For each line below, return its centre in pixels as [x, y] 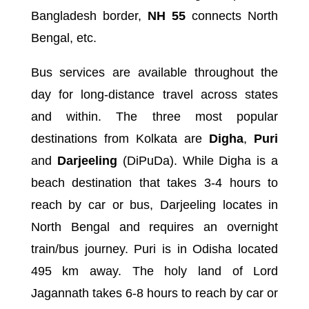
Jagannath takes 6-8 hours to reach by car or [154, 293]
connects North [232, 16]
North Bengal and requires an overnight [154, 227]
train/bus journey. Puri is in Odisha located [154, 249]
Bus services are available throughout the [154, 72]
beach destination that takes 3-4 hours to [154, 182]
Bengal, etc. [63, 38]
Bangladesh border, [89, 16]
